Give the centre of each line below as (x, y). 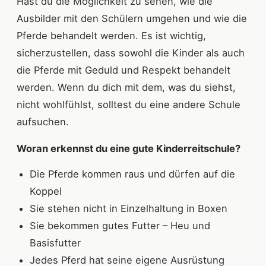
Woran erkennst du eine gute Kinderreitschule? (129, 149)
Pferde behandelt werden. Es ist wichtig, (111, 36)
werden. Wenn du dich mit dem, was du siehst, (126, 88)
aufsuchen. (43, 122)
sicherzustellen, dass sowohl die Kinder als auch (131, 53)
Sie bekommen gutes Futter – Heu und (120, 226)
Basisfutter (55, 243)
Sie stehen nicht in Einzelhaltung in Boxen (129, 209)
